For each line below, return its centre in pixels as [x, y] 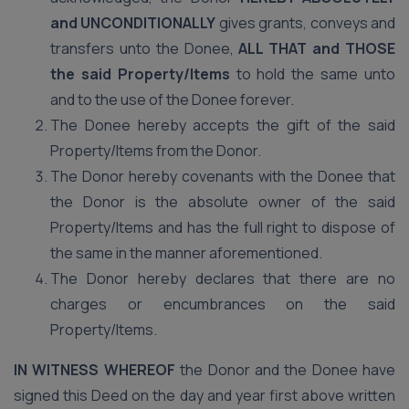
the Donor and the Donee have [285, 370]
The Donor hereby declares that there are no [223, 278]
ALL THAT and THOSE [317, 48]
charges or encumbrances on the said [223, 304]
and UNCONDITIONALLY [133, 23]
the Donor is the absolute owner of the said [223, 202]
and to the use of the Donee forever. [172, 100]
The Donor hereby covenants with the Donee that [223, 176]
